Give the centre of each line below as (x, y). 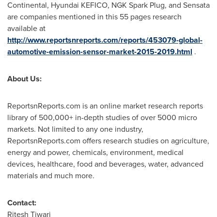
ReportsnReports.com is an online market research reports (105, 106)
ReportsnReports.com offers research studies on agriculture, (108, 141)
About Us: (24, 79)
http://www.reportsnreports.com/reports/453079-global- (105, 40)
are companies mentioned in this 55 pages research (94, 17)
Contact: (22, 203)
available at (26, 28)
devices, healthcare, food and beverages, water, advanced (105, 164)
